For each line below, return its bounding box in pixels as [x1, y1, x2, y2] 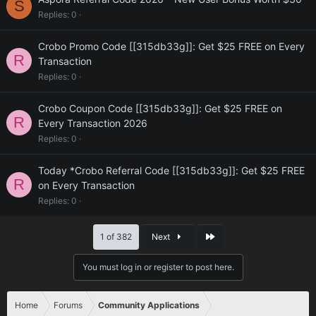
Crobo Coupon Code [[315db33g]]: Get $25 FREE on [38, 102, 282, 114]
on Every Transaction [38, 179, 135, 191]
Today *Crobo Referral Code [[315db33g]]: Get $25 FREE [38, 164, 305, 176]
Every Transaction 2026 [38, 117, 147, 129]
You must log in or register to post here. [82, 262, 234, 272]
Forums [54, 300, 83, 310]
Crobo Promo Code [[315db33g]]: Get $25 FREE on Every [38, 40, 305, 52]
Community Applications [98, 300, 200, 310]
